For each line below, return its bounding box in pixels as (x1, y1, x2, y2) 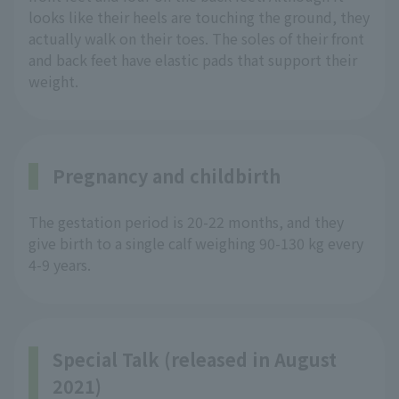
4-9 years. (28, 254, 91, 276)
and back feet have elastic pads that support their (28, 49, 357, 71)
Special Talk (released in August (53, 346, 337, 373)
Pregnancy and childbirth (53, 163, 281, 190)
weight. (28, 70, 78, 93)
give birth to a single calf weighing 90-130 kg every (28, 232, 363, 255)
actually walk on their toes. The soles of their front (28, 28, 364, 50)
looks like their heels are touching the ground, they (28, 6, 370, 28)
